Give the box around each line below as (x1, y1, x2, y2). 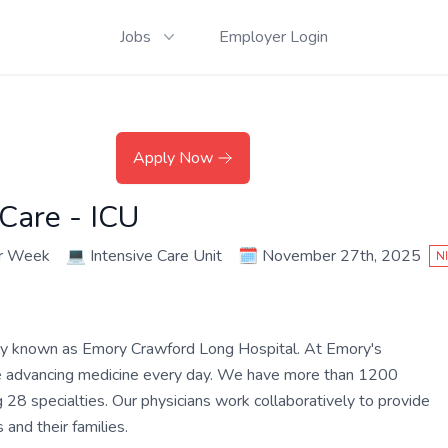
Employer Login (219, 26, 328, 48)
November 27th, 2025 (262, 245, 421, 267)
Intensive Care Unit (90, 245, 222, 267)
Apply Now (133, 147, 213, 169)
